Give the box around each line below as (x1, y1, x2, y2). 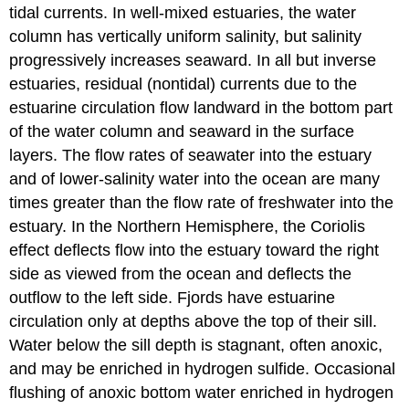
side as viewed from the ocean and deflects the (9, 265, 352, 284)
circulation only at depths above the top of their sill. (9, 312, 378, 331)
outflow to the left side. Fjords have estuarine (9, 288, 336, 308)
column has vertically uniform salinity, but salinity (9, 27, 362, 47)
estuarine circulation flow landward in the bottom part (9, 99, 393, 118)
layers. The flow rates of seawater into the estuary (9, 146, 372, 165)
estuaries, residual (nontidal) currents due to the (9, 75, 358, 94)
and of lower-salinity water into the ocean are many (9, 170, 381, 189)
